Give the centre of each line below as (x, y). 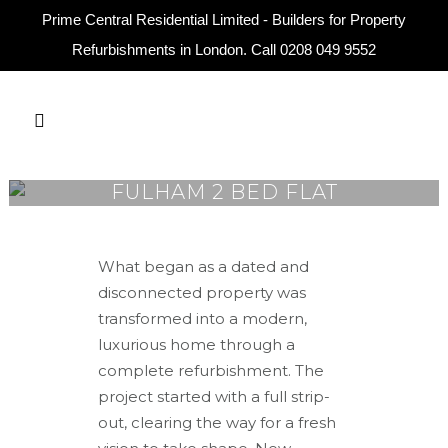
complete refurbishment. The (211, 370)
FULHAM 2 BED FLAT (224, 191)
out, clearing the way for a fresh (217, 422)
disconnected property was (202, 292)
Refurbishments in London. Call (176, 49)
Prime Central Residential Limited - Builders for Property (224, 19)
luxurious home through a (197, 344)
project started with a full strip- (214, 396)
